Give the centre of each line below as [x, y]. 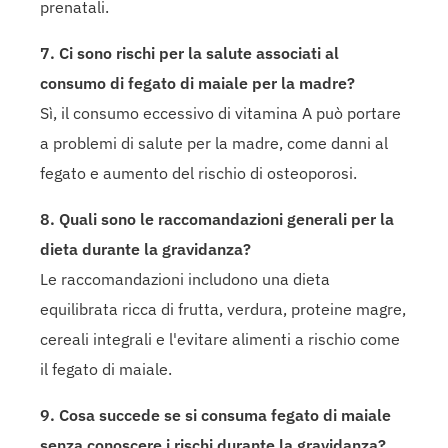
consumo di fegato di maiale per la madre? [197, 82]
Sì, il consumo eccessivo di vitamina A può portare [220, 112]
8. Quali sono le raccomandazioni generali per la [217, 218]
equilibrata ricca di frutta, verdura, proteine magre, [223, 308]
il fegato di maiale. [106, 368]
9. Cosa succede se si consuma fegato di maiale [215, 414]
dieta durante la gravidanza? [145, 248]
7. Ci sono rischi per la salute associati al [189, 52]
